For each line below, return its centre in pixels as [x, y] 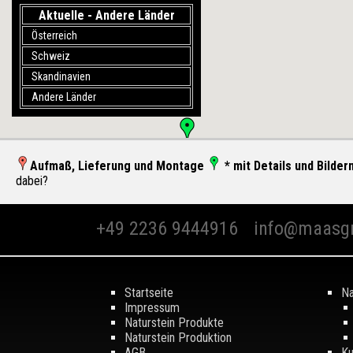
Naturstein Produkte [174, 322]
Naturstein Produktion [178, 337]
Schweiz [50, 56]
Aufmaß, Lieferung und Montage [117, 166]
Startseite [149, 292]
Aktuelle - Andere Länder [106, 15]
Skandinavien [61, 76]
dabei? [32, 181]
